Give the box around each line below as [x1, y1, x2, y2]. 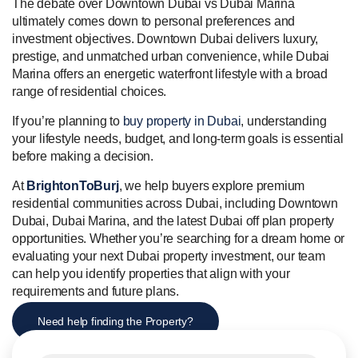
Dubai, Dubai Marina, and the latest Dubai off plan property [12, 214, 335, 229]
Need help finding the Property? [38, 315, 193, 328]
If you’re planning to [12, 114, 123, 129]
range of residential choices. [12, 85, 167, 99]
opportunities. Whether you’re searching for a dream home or [12, 232, 345, 246]
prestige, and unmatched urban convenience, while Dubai [12, 50, 330, 64]
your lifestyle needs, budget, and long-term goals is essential [12, 132, 344, 146]
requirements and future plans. [12, 284, 180, 299]
